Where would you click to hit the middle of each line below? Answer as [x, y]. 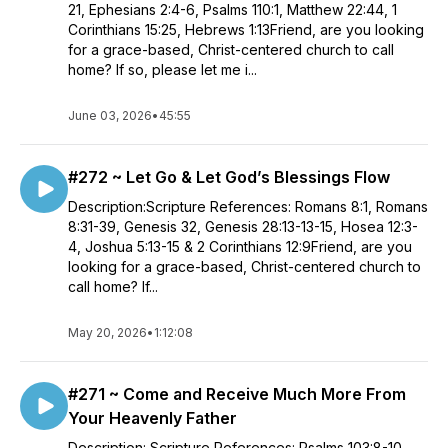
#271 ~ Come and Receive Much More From [237, 394]
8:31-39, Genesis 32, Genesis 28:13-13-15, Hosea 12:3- [243, 226]
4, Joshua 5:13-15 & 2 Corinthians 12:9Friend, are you [240, 246]
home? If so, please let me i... [162, 69]
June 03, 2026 [110, 115]
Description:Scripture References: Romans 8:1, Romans [248, 206]
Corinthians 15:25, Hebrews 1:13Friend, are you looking [246, 29]
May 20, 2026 [107, 332]
